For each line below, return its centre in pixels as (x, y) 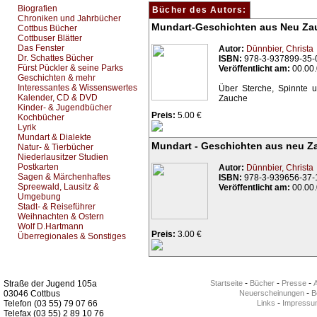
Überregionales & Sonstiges (72, 236)
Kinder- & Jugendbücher (65, 108)
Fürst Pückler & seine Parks (70, 68)
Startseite (226, 283)
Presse (294, 283)
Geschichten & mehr (57, 78)
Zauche (233, 98)
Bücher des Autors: (200, 10)
